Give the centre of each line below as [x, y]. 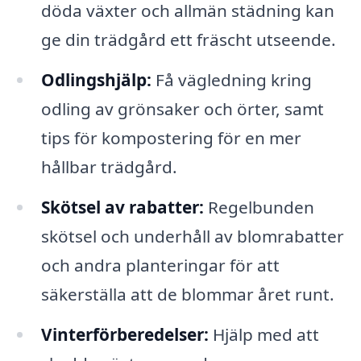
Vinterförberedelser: [124, 335]
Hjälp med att [263, 335]
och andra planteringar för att [160, 266]
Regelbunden [259, 207]
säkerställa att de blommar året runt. [187, 295]
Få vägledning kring [231, 80]
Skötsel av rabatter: [122, 207]
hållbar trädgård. [109, 167]
